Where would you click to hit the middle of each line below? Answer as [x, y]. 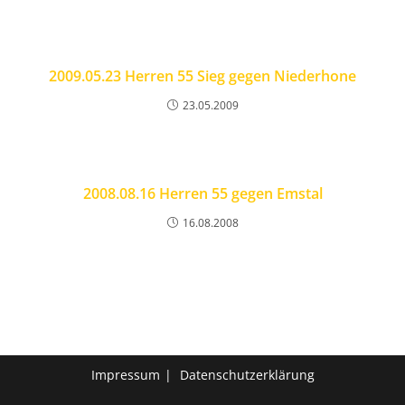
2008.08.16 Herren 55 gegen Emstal [202, 193]
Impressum [125, 375]
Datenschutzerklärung [247, 375]
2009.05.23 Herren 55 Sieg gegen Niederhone [202, 76]
